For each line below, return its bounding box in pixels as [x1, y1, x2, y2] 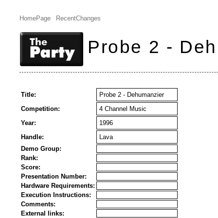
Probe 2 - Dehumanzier [99, 91, 164, 98]
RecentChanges [55, 15, 101, 22]
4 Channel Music [99, 105, 146, 112]
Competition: [21, 105, 60, 112]
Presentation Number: [21, 173, 87, 180]
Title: [21, 91, 36, 98]
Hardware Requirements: [21, 182, 95, 189]
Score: [21, 163, 40, 171]
